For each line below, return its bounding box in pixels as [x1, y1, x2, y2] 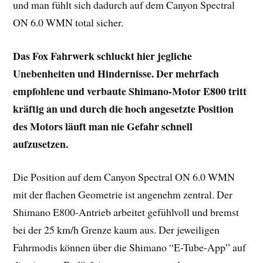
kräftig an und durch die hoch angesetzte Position [13, 100, 234, 116]
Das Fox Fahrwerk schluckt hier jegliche [13, 48, 193, 63]
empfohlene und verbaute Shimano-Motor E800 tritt [13, 83, 247, 99]
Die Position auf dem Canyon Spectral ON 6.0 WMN [13, 170, 235, 184]
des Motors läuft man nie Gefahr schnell [13, 118, 193, 134]
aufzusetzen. [13, 136, 69, 151]
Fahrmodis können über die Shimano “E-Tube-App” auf [13, 240, 247, 255]
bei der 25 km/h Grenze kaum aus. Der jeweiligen [13, 222, 220, 237]
